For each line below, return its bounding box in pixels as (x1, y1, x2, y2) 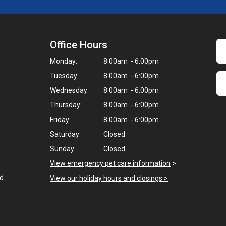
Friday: (50, 116, 71, 124)
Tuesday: (50, 72, 79, 80)
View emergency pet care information (50, 159, 171, 168)
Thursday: (50, 101, 82, 109)
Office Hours (50, 39, 107, 51)
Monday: (50, 57, 77, 66)
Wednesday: (50, 86, 89, 95)
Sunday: (50, 145, 76, 153)
